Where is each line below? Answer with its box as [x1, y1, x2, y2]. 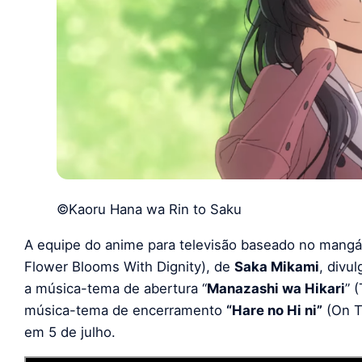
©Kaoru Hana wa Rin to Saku [57, 200, 242, 217]
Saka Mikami [234, 258, 319, 275]
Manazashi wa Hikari [207, 280, 345, 297]
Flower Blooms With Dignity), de [24, 258, 234, 275]
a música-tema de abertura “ [24, 280, 207, 297]
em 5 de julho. [24, 323, 116, 340]
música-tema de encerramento [24, 301, 226, 318]
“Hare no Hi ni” [226, 301, 322, 318]
